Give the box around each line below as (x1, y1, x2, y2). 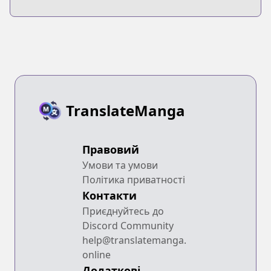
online (82, 247, 111, 261)
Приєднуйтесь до (82, 204, 164, 218)
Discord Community (82, 218, 174, 232)
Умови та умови (82, 158, 158, 172)
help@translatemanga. (82, 233, 186, 247)
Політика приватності (82, 172, 185, 186)
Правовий (82, 142, 139, 157)
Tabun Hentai (40, 1, 101, 15)
